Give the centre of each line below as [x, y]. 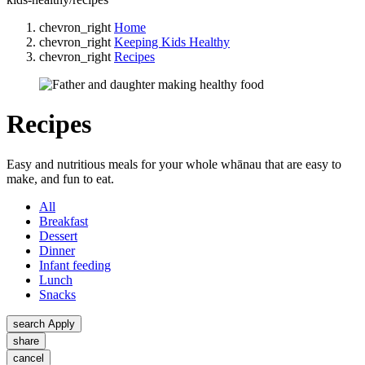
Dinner [57, 250]
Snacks [57, 294]
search [29, 323]
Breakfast [64, 221]
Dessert [58, 235]
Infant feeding [75, 265]
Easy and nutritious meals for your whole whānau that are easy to [174, 164]
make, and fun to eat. [60, 178]
